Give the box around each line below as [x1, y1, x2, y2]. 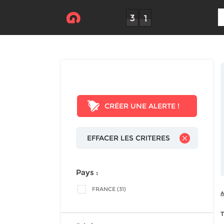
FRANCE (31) [92, 185, 126, 192]
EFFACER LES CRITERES [87, 133, 170, 142]
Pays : [76, 167, 98, 177]
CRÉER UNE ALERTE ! [104, 101, 179, 110]
